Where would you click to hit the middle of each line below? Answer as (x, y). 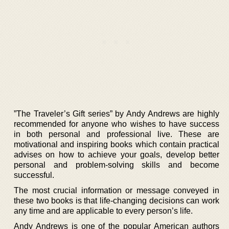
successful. (34, 175)
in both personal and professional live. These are (117, 134)
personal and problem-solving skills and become (117, 165)
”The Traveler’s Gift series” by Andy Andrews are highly (117, 113)
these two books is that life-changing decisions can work (117, 200)
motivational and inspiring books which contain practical (117, 144)
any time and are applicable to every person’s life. (103, 211)
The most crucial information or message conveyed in (117, 190)
